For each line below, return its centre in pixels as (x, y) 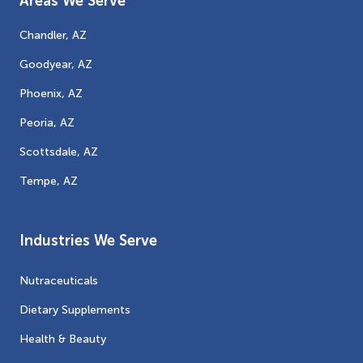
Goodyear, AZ (56, 64)
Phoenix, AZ (51, 93)
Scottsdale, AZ (59, 152)
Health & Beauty (63, 339)
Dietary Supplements (75, 310)
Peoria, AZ (47, 122)
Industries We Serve (88, 240)
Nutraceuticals (59, 280)
